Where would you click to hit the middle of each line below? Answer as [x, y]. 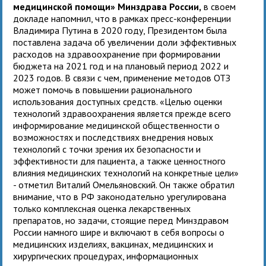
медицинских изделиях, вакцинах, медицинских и [113, 244]
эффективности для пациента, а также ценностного [120, 161]
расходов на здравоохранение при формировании [117, 54]
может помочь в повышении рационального [103, 89]
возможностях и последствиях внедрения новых [113, 137]
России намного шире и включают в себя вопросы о [119, 232]
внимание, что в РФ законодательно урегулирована [120, 196]
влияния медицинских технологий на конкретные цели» [126, 172]
